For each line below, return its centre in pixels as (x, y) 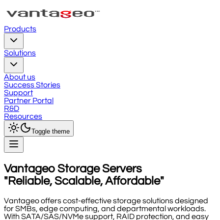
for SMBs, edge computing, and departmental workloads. (105, 208)
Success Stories (32, 85)
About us (20, 77)
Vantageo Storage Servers (73, 168)
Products (20, 29)
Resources (23, 116)
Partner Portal (29, 101)
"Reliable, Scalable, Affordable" (84, 181)
